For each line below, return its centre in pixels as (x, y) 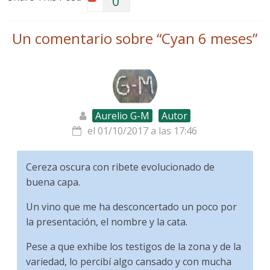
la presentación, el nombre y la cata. (107, 222)
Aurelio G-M (122, 116)
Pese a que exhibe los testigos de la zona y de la (134, 246)
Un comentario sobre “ (87, 38)
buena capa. (53, 182)
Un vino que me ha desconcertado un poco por (132, 207)
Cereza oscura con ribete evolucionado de (121, 167)
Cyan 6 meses (207, 38)
